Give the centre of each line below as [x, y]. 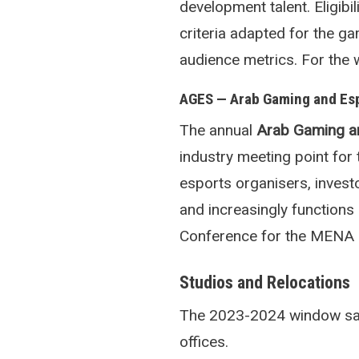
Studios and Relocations [265, 283]
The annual [218, 131]
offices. [204, 341]
